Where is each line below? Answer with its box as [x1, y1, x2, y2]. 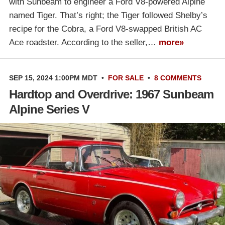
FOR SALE [108, 74, 144, 82]
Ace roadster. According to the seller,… [9, 38, 159, 47]
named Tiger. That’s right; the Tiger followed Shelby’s [9, 11, 207, 20]
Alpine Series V [9, 102, 89, 116]
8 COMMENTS [154, 74, 201, 82]
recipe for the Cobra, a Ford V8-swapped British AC [9, 24, 202, 34]
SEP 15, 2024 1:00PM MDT [9, 74, 97, 82]
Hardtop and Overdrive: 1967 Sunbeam [9, 87, 213, 101]
